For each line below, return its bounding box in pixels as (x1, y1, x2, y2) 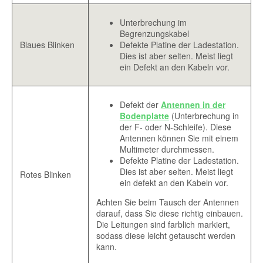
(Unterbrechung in (168, 110, 239, 122)
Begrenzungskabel (119, 28, 189, 40)
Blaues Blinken (19, 39, 75, 51)
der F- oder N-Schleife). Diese (119, 121, 231, 133)
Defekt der (119, 99, 161, 111)
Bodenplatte (119, 110, 169, 122)
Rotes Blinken (19, 168, 71, 181)
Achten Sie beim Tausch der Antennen (96, 196, 239, 208)
